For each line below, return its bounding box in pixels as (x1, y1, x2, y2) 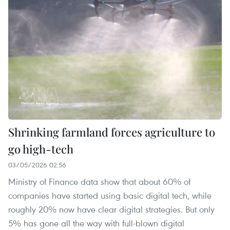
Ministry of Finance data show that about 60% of (8, 176, 190, 188)
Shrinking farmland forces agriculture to (8, 124, 215, 140)
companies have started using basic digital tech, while (8, 189, 212, 202)
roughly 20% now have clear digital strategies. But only (8, 203, 215, 216)
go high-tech (8, 141, 73, 157)
